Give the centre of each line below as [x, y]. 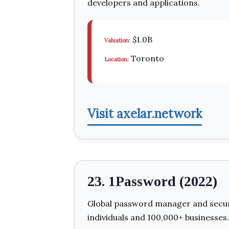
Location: [117, 59]
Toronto [146, 58]
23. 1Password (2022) [152, 181]
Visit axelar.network [145, 114]
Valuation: [117, 40]
